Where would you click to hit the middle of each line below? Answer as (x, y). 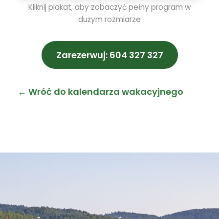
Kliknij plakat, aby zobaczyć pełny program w (109, 7)
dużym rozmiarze (109, 19)
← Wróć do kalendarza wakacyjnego (100, 91)
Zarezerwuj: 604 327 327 (109, 55)
